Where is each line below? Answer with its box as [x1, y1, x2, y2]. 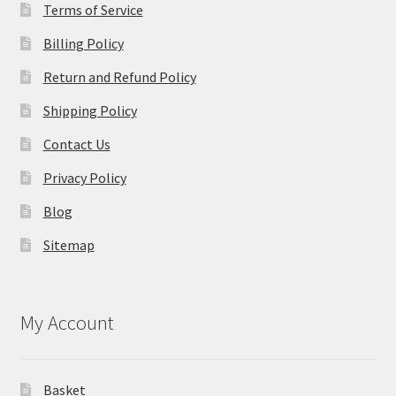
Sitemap [42, 236, 95, 255]
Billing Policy [42, 34, 124, 53]
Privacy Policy [42, 169, 126, 187]
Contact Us [42, 135, 110, 154]
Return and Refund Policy [42, 68, 196, 87]
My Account [19, 310, 114, 336]
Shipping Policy [42, 102, 137, 120]
